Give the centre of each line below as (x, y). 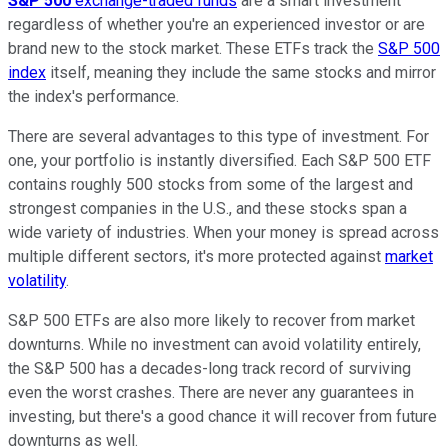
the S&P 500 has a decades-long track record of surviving (209, 369)
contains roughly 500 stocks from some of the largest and (210, 185)
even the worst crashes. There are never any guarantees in (211, 393)
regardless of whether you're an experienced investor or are (216, 25)
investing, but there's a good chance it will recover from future (222, 417)
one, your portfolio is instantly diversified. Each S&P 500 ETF (219, 161)
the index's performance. (93, 97)
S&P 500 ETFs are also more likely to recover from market (211, 321)
